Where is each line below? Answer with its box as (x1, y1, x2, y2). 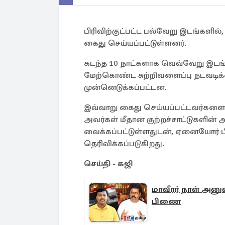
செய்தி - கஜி (84, 159, 133, 169)
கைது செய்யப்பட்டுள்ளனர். (84, 38, 186, 48)
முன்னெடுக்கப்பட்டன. (84, 82, 167, 92)
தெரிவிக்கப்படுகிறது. (84, 139, 166, 149)
